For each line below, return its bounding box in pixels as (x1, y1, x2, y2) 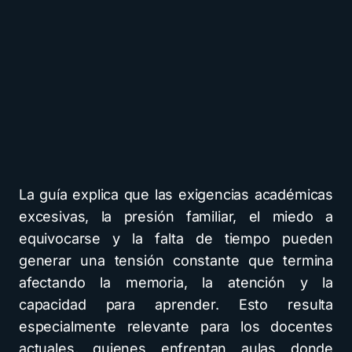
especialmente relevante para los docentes (19, 317, 333, 335)
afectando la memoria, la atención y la (19, 273, 333, 291)
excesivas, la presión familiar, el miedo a (19, 207, 333, 225)
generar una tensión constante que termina (19, 251, 333, 269)
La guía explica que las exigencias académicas (19, 185, 333, 203)
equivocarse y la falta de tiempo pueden (19, 229, 333, 247)
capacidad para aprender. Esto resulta (19, 295, 333, 313)
